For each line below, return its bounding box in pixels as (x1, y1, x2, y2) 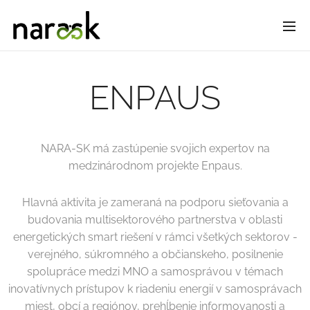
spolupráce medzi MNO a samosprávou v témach (27, 265, 283, 278)
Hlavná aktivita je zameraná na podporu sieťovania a (21, 196, 289, 209)
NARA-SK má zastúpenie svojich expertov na (40, 142, 270, 155)
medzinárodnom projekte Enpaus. (68, 159, 242, 172)
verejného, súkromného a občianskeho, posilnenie (27, 248, 283, 261)
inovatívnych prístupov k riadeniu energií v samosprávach (8, 282, 302, 295)
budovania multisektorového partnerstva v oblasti (28, 213, 282, 226)
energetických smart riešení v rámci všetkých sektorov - (12, 230, 298, 244)
